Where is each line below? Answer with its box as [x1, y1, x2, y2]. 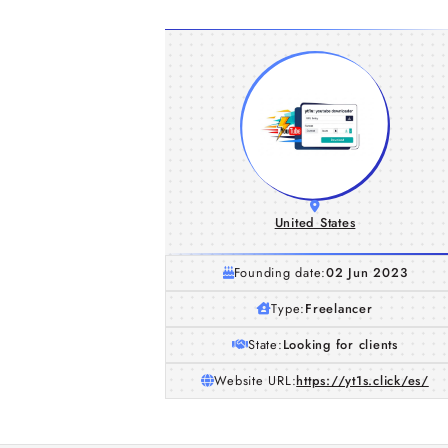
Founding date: [233, 263, 327, 282]
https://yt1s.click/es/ [296, 371, 429, 390]
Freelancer [305, 299, 373, 318]
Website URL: [214, 371, 297, 390]
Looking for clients [282, 335, 398, 354]
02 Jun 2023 [326, 263, 408, 282]
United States [274, 213, 356, 232]
